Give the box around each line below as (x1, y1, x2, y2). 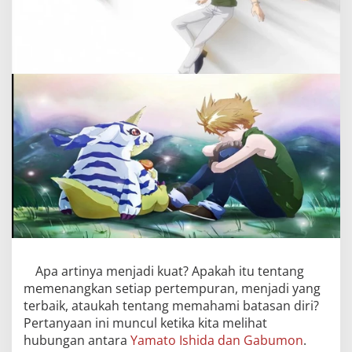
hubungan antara (24, 332, 130, 349)
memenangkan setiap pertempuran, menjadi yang (24, 280, 321, 297)
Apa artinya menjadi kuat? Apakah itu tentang (35, 262, 304, 280)
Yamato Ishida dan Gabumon (130, 332, 303, 349)
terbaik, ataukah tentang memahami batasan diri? (24, 297, 319, 314)
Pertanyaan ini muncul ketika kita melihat (24, 314, 267, 332)
